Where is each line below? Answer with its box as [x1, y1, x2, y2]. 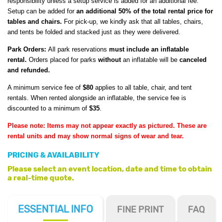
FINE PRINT [117, 204, 164, 216]
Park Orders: [7, 46, 48, 54]
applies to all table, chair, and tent [93, 84, 192, 92]
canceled [179, 56, 207, 64]
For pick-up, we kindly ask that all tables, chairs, [62, 18, 203, 26]
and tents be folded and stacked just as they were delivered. [7, 28, 180, 36]
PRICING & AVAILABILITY [7, 151, 99, 160]
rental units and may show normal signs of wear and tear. [7, 132, 184, 140]
